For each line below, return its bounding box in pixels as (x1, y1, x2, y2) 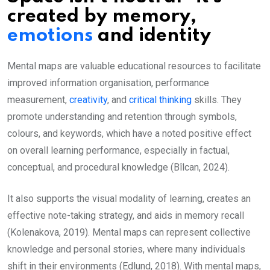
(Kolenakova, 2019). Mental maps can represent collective (7, 226, 251, 238)
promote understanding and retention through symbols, (7, 110, 237, 122)
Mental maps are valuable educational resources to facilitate (7, 60, 261, 72)
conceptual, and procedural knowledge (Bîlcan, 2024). (7, 161, 232, 173)
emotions (7, 26, 98, 45)
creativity (69, 93, 107, 105)
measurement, (7, 93, 69, 105)
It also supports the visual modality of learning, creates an (7, 192, 251, 204)
